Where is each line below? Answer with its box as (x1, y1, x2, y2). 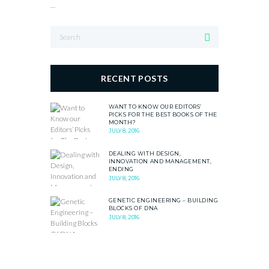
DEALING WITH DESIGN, (108, 150, 181, 157)
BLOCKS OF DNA (108, 205, 158, 212)
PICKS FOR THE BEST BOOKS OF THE (108, 110, 218, 118)
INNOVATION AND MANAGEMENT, (108, 158, 212, 165)
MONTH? (108, 118, 136, 125)
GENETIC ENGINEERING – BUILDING (108, 197, 219, 204)
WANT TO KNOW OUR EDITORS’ (108, 103, 202, 110)
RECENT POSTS (101, 73, 168, 84)
